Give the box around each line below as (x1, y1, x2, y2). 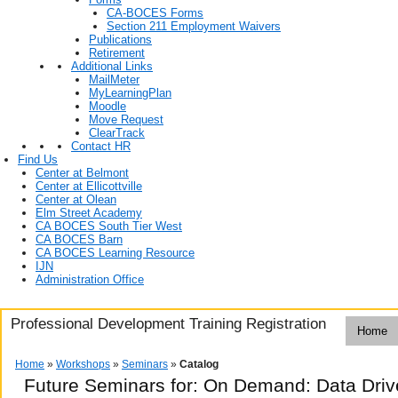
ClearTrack (89, 126, 145, 140)
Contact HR (71, 139, 131, 154)
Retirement (89, 46, 145, 60)
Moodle (89, 99, 126, 114)
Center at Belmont (36, 166, 129, 180)
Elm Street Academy (36, 206, 142, 220)
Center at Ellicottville (36, 179, 142, 194)
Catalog (179, 357, 219, 370)
